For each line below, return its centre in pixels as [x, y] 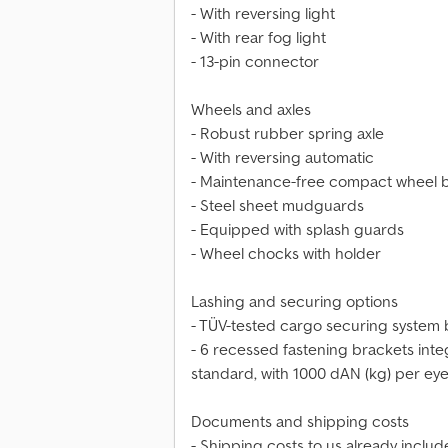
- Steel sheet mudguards [277, 205]
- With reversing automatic [282, 157]
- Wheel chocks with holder [286, 253]
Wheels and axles [251, 109]
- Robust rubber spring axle [287, 133]
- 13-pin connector [255, 61]
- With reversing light [263, 13]
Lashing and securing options [294, 301]
